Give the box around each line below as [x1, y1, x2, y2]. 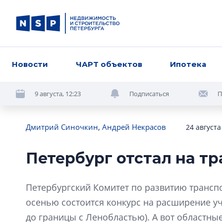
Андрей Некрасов [102, 122, 166, 132]
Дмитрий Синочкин [26, 122, 98, 132]
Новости [12, 59, 48, 69]
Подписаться [129, 89, 169, 98]
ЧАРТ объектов [76, 59, 143, 69]
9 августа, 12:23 [35, 89, 81, 98]
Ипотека [170, 59, 207, 69]
